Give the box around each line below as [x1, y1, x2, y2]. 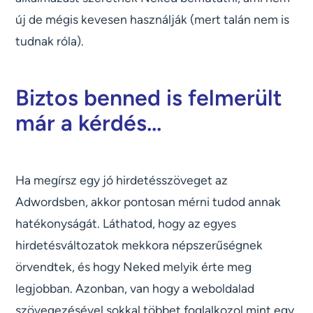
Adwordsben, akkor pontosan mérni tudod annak [15, 194, 282, 210]
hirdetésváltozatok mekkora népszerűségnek [15, 238, 263, 253]
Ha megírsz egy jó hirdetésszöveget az [15, 173, 228, 188]
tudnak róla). [15, 34, 85, 49]
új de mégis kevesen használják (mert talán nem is [15, 12, 290, 27]
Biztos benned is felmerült [15, 85, 283, 112]
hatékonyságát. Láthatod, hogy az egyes [15, 216, 237, 231]
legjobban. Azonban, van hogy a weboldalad [15, 281, 255, 296]
